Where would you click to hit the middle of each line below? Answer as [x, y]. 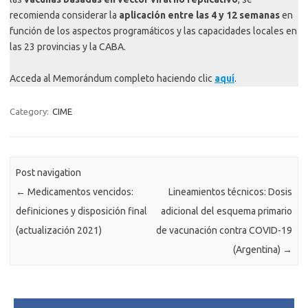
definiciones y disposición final [82, 211]
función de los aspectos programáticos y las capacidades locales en [153, 31]
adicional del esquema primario [226, 211]
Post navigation [49, 173]
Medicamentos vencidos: [80, 192]
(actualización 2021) [59, 231]
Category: [30, 111]
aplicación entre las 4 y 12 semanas [200, 15]
